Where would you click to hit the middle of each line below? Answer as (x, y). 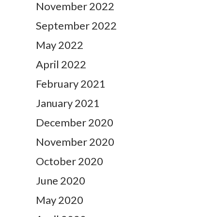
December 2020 (75, 123)
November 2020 (75, 142)
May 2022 (60, 45)
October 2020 (70, 161)
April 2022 (61, 64)
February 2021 (71, 84)
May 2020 (60, 200)
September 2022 (76, 26)
